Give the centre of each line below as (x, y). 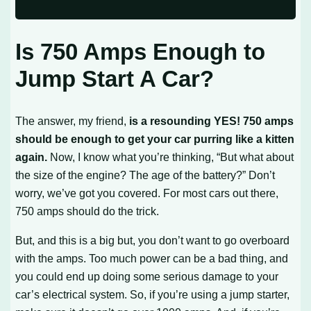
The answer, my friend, (71, 120)
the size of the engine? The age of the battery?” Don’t (145, 175)
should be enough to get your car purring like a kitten (155, 138)
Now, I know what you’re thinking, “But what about (171, 157)
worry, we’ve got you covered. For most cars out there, (147, 193)
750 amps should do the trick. (87, 211)
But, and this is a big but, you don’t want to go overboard (153, 240)
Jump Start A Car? (115, 79)
